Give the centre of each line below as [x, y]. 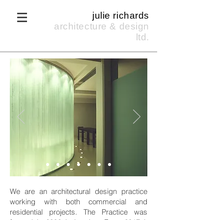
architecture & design [102, 26]
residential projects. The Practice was [79, 212]
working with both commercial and [79, 202]
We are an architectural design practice [79, 191]
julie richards [121, 15]
